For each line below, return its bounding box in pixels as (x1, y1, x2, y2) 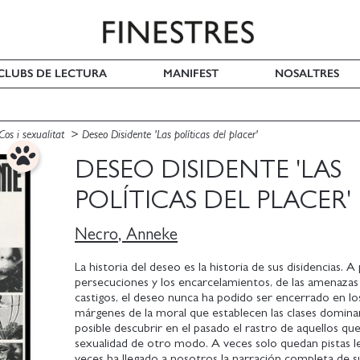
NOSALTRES (274, 66, 339, 81)
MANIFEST (163, 66, 219, 81)
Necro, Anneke (75, 225, 178, 243)
